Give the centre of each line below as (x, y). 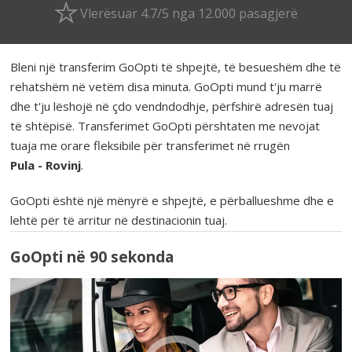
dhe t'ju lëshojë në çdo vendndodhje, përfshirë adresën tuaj (172, 106)
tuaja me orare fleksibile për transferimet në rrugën (150, 145)
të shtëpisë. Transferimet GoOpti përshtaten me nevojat (165, 125)
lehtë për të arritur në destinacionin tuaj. (119, 220)
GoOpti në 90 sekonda (92, 257)
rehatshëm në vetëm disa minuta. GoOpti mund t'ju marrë (167, 86)
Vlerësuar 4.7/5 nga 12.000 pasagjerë (189, 13)
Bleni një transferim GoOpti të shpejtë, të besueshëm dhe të (176, 66)
